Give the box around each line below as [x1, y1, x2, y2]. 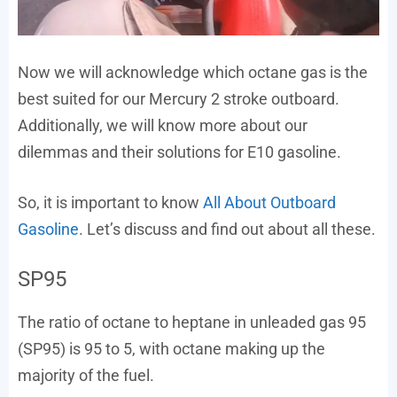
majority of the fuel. [18, 365, 154, 385]
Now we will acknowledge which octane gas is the [18, 62, 368, 82]
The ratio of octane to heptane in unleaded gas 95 [18, 312, 366, 331]
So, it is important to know [18, 192, 203, 212]
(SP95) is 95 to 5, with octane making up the [18, 339, 325, 358]
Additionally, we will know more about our [18, 115, 307, 135]
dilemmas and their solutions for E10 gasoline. [18, 142, 341, 161]
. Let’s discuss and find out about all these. [79, 219, 376, 238]
